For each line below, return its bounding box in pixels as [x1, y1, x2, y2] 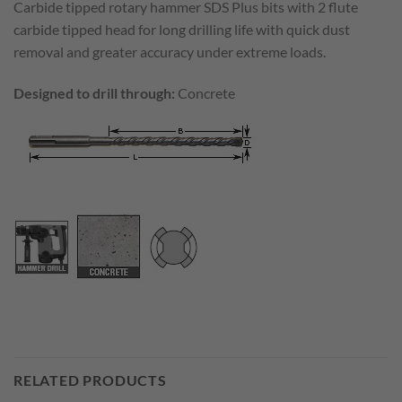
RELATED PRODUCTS [13, 371, 167, 389]
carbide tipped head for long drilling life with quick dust [13, 20, 350, 38]
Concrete [175, 83, 235, 101]
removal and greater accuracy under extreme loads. [13, 42, 326, 60]
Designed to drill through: [13, 83, 175, 101]
